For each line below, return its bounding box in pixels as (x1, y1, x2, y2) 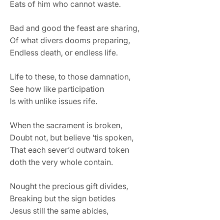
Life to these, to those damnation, (10, 71, 131, 82)
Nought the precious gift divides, (10, 181, 128, 191)
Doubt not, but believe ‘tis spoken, (10, 132, 134, 142)
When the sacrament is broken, (10, 120, 122, 130)
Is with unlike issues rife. (10, 96, 97, 106)
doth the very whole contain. (10, 157, 113, 167)
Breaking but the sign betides (10, 193, 115, 203)
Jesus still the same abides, (10, 205, 109, 216)
